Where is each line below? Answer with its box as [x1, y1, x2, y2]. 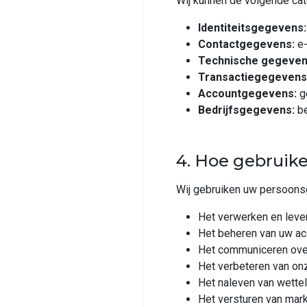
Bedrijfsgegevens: [198, 103, 295, 116]
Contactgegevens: [198, 38, 295, 51]
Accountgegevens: [198, 87, 297, 100]
